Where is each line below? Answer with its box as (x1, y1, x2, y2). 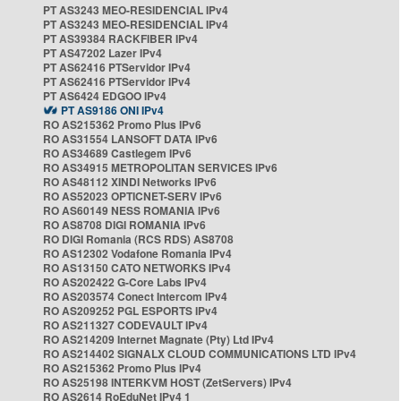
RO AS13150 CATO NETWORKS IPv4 (43, 260, 231, 276)
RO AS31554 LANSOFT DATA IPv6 (43, 131, 218, 147)
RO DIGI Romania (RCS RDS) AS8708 (43, 231, 234, 247)
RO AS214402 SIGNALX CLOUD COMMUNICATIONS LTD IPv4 (43, 346, 356, 362)
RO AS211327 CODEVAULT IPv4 (43, 317, 208, 333)
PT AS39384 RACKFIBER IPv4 (43, 30, 198, 47)
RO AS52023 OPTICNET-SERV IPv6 (43, 188, 222, 204)
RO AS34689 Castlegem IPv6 (43, 145, 192, 161)
